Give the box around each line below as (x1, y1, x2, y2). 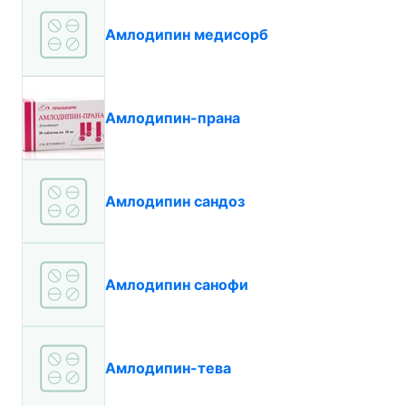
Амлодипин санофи (105, 275, 248, 294)
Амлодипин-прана (105, 109, 240, 127)
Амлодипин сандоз (105, 192, 245, 210)
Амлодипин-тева (105, 359, 231, 377)
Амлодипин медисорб (105, 25, 268, 43)
